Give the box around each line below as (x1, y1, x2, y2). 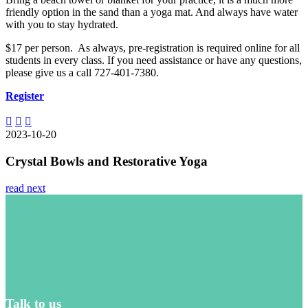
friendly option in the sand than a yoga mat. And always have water (5, 6, 298, 19)
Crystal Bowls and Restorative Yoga (5, 153, 208, 168)
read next (5, 181, 45, 194)
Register (5, 90, 44, 102)
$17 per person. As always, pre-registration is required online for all (5, 42, 300, 54)
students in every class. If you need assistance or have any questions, (5, 54, 302, 67)
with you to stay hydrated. (5, 19, 118, 31)
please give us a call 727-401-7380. (5, 67, 159, 79)
